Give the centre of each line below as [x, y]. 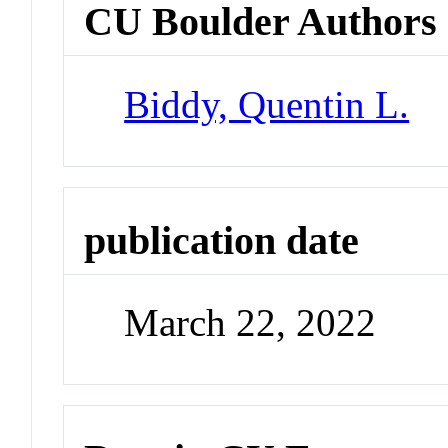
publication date [222, 240]
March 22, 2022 [250, 323]
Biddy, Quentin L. [267, 104]
